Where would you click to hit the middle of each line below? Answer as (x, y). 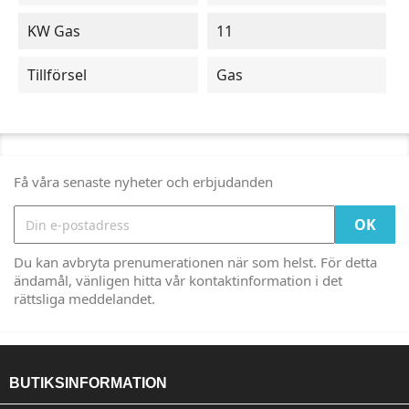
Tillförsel (57, 75)
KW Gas (54, 31)
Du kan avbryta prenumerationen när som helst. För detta (195, 262)
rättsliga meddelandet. (84, 299)
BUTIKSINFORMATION (88, 383)
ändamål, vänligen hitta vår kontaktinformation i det (178, 280)
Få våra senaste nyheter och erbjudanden (143, 182)
